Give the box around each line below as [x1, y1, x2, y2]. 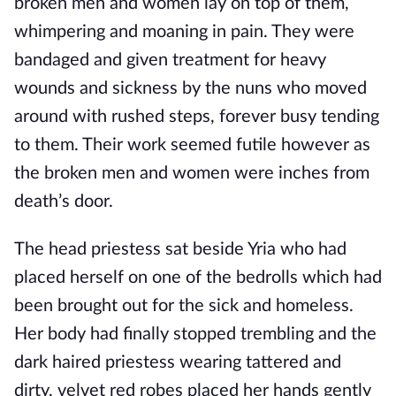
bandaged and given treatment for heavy [14, 51, 326, 69]
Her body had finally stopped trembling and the [14, 325, 377, 343]
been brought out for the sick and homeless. [14, 297, 354, 315]
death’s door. [14, 193, 113, 210]
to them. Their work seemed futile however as [14, 136, 370, 154]
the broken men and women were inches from [14, 164, 369, 182]
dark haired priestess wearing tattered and [14, 354, 341, 371]
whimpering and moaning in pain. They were [14, 23, 354, 41]
